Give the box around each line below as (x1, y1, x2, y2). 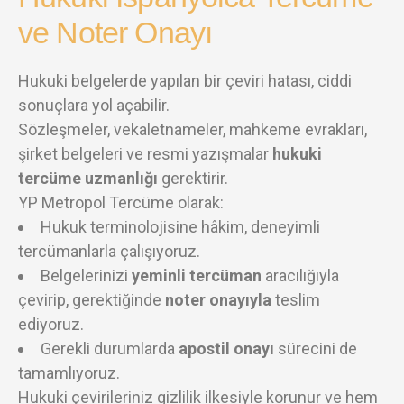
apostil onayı (179, 338, 274, 358)
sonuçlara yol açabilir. (18, 95, 170, 115)
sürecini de (274, 338, 357, 358)
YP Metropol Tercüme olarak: (18, 192, 224, 212)
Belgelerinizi (41, 265, 132, 285)
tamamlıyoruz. (18, 363, 120, 382)
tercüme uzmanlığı (18, 168, 158, 188)
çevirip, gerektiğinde (18, 289, 165, 309)
